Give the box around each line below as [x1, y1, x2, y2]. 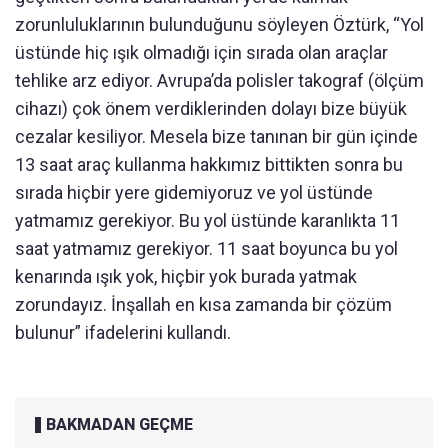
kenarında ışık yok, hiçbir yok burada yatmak [15, 265, 357, 287]
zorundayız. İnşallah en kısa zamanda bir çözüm [15, 293, 392, 315]
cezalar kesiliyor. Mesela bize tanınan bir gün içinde [15, 125, 418, 147]
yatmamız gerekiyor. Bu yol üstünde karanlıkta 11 [15, 209, 400, 231]
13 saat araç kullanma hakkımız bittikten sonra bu [15, 153, 403, 175]
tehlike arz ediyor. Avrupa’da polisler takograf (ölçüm [15, 69, 424, 91]
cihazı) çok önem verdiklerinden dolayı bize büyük [15, 97, 407, 119]
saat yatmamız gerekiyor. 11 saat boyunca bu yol [15, 237, 398, 259]
